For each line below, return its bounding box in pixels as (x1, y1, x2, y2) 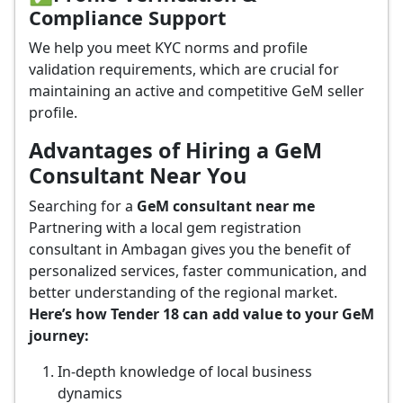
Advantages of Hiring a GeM (29, 136, 322, 165)
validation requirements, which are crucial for (29, 59, 339, 79)
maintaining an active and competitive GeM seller (29, 81, 364, 101)
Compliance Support (29, 4, 226, 31)
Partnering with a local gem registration (29, 218, 301, 237)
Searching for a (29, 196, 137, 216)
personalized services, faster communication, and (29, 261, 367, 281)
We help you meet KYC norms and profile (29, 38, 308, 58)
